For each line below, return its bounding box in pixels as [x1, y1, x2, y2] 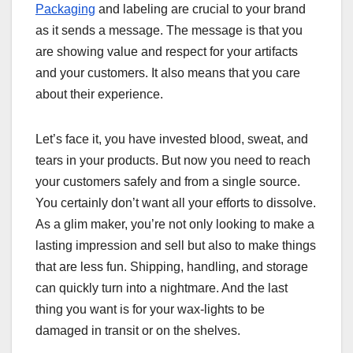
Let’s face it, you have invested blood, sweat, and [35, 132, 308, 146]
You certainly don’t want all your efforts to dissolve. [35, 195, 316, 210]
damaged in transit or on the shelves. [35, 323, 243, 337]
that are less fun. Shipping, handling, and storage [35, 259, 308, 273]
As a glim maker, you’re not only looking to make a [35, 217, 314, 231]
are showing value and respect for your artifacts [35, 44, 298, 58]
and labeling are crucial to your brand [95, 2, 306, 16]
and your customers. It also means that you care [35, 65, 300, 80]
